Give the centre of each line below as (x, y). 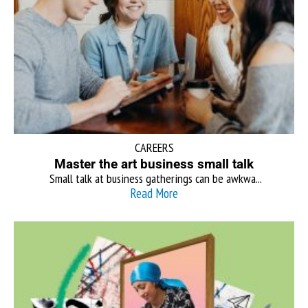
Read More (154, 193)
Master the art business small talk (154, 164)
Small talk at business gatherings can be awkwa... (154, 178)
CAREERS (154, 147)
